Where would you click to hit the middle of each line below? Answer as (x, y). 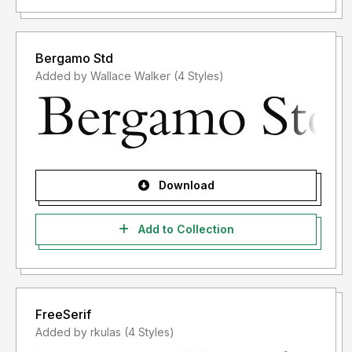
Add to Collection (184, 229)
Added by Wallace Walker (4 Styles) (199, 76)
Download (185, 185)
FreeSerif (63, 315)
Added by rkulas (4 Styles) (149, 332)
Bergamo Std (74, 59)
